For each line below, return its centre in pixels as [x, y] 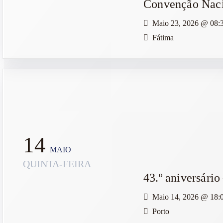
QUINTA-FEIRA [57, 164]
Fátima [163, 37]
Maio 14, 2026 [176, 197]
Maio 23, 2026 [176, 23]
